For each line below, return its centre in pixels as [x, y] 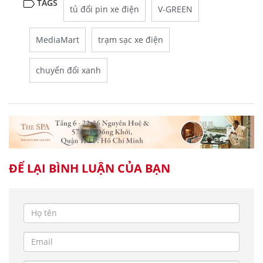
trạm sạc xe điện [131, 40]
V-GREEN [175, 9]
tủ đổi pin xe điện [104, 9]
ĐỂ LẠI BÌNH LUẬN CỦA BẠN [90, 168]
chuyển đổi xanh [68, 70]
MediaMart [58, 40]
